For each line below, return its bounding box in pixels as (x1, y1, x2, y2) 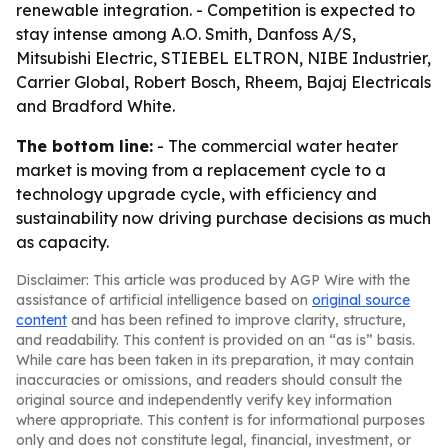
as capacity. (16, 232, 109, 252)
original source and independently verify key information (16, 391, 392, 409)
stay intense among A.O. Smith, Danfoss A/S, (16, 24, 356, 44)
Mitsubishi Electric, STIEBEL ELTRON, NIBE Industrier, (16, 48, 431, 68)
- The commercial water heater (153, 136, 398, 156)
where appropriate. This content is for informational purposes (16, 411, 425, 429)
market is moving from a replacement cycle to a (16, 160, 386, 180)
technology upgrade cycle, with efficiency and (16, 184, 377, 204)
